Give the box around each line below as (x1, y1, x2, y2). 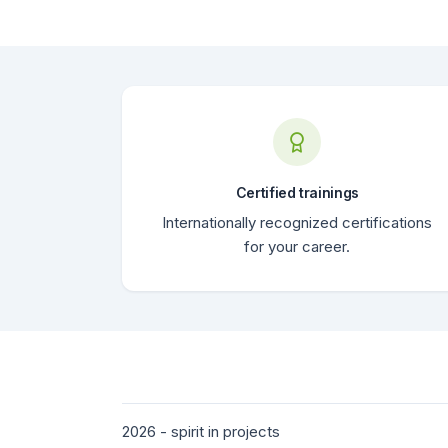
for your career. (244, 236, 351, 256)
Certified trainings (235, 183, 359, 201)
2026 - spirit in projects (122, 421, 280, 441)
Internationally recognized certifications (162, 212, 433, 232)
